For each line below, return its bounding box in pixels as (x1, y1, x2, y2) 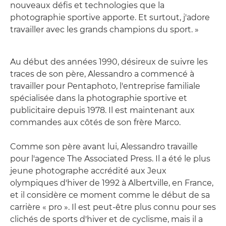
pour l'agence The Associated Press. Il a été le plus (10, 153, 210, 163)
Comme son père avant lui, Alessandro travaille (10, 141, 198, 151)
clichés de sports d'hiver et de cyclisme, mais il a (10, 214, 203, 224)
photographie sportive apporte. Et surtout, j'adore (10, 12, 210, 22)
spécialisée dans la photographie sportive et (10, 93, 187, 103)
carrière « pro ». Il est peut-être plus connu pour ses (10, 202, 216, 212)
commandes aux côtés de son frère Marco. (10, 117, 181, 127)
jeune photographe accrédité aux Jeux (10, 165, 166, 176)
